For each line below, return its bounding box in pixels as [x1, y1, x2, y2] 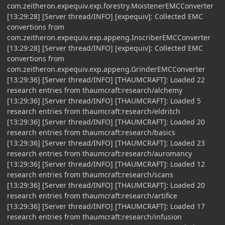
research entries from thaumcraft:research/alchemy [7, 85, 182, 95]
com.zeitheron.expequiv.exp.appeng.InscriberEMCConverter [7, 32, 210, 42]
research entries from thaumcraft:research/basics [7, 127, 175, 137]
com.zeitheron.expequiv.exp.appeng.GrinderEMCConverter [7, 64, 205, 74]
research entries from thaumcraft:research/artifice [7, 190, 177, 200]
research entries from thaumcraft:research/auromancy [7, 148, 192, 158]
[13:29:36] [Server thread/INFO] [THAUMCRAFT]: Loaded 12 [7, 159, 205, 169]
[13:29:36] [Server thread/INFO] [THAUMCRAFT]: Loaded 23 [7, 138, 205, 148]
